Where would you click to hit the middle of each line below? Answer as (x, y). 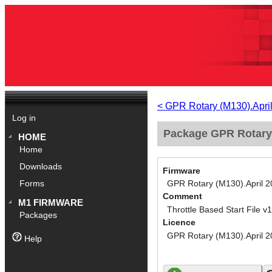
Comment (182, 197)
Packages (39, 216)
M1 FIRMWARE (51, 203)
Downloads (41, 167)
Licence (179, 223)
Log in (24, 118)
